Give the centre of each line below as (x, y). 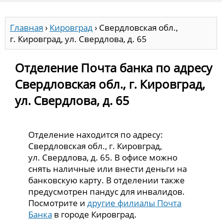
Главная (27, 28)
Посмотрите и (58, 203)
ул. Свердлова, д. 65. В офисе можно (103, 157)
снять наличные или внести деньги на (108, 168)
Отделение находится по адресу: (96, 134)
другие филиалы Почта (135, 203)
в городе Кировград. (95, 214)
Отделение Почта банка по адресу (113, 67)
